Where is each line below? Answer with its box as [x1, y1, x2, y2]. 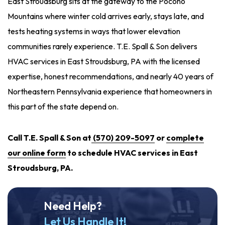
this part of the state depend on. [8, 101, 120, 112]
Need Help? [43, 199, 102, 213]
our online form [8, 148, 66, 158]
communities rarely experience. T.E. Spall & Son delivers [8, 41, 197, 52]
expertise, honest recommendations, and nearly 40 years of [8, 71, 213, 82]
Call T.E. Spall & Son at [8, 133, 91, 143]
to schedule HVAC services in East [66, 148, 198, 158]
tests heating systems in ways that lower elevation [8, 26, 180, 37]
